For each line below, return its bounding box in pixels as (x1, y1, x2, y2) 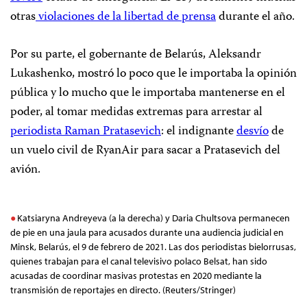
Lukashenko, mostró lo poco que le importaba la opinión (10, 64, 297, 85)
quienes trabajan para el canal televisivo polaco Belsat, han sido (10, 255, 267, 268)
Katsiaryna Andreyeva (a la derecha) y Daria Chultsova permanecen (17, 212, 291, 225)
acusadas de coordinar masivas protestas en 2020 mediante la (10, 269, 262, 282)
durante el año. (216, 7, 295, 28)
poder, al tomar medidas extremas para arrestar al (10, 102, 262, 123)
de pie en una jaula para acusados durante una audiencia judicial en (10, 226, 284, 239)
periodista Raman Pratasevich (10, 121, 161, 143)
